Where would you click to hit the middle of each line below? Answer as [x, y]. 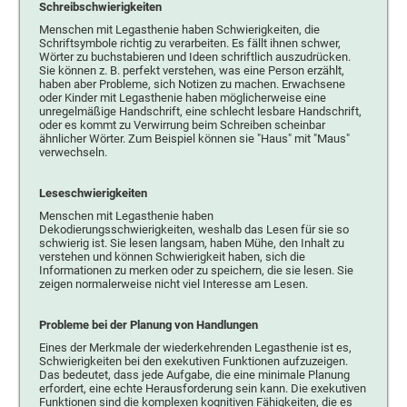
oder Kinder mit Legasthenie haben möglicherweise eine [182, 97]
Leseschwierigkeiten [93, 193]
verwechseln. [73, 152]
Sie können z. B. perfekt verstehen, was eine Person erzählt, [191, 70]
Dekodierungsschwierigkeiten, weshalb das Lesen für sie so [194, 229]
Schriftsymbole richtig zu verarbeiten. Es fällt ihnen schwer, [189, 43]
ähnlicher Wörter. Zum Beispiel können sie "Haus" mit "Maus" [194, 138]
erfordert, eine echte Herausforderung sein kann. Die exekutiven [202, 388]
